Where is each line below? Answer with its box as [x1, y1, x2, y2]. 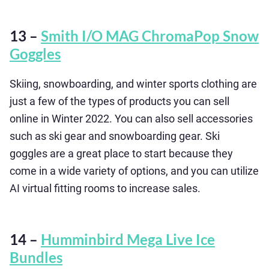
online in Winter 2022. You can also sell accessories [10, 112, 253, 125]
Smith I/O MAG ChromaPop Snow [41, 27, 259, 44]
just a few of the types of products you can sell [10, 95, 229, 107]
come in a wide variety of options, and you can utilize [10, 165, 259, 177]
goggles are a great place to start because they [10, 147, 233, 160]
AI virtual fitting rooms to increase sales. [10, 182, 201, 195]
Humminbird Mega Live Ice [41, 231, 215, 248]
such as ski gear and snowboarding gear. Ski [10, 130, 220, 142]
